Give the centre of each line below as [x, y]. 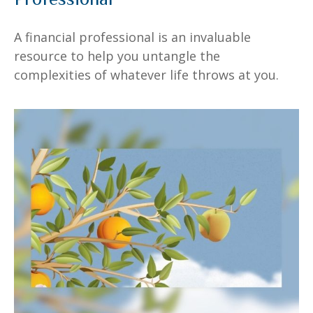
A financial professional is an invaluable [132, 37]
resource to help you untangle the [117, 56]
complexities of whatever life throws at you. [146, 74]
